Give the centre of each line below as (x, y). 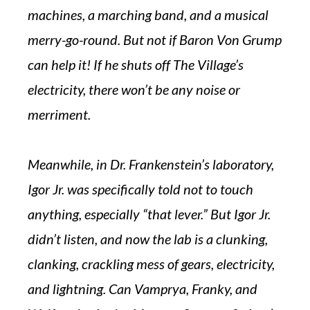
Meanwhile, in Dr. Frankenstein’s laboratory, (151, 164)
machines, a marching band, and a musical (148, 15)
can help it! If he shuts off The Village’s (136, 64)
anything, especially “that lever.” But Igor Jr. (149, 214)
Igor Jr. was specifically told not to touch (140, 189)
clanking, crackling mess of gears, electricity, (151, 264)
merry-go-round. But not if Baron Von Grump (155, 39)
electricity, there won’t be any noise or (134, 89)
